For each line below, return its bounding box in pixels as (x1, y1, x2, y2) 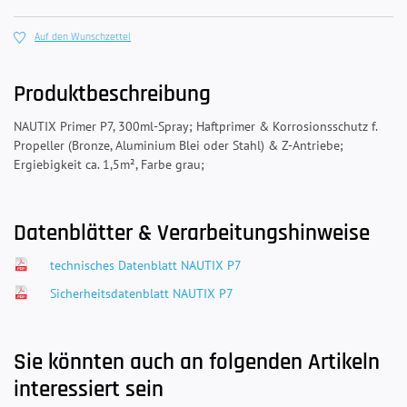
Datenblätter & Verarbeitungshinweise (14, 219, 370, 249)
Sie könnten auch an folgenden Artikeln (14, 348, 380, 378)
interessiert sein (14, 375, 164, 405)
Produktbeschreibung (14, 80, 211, 110)
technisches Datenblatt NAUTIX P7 (50, 257, 242, 274)
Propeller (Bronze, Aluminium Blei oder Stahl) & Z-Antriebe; (14, 137, 343, 154)
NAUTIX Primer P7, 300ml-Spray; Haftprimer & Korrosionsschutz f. (14, 118, 377, 135)
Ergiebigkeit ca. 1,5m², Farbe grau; (14, 156, 204, 174)
